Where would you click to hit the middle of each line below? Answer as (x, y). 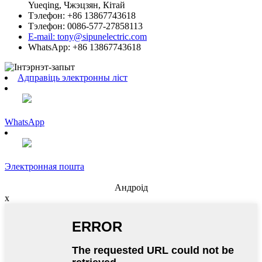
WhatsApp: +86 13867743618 (85, 47)
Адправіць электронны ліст (73, 78)
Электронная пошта (44, 167)
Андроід (131, 188)
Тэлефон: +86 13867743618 (82, 16)
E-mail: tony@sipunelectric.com (87, 37)
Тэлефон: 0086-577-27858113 (85, 26)
